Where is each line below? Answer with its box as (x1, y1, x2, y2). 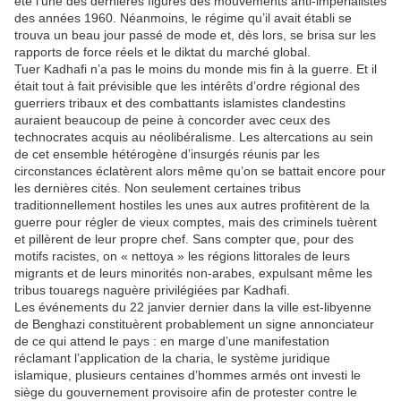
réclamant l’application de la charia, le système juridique (14, 351, 330, 366)
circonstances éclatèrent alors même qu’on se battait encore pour (14, 164, 386, 179)
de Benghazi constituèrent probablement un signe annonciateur (14, 317, 374, 332)
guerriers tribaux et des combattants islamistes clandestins (14, 96, 346, 111)
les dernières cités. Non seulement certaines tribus (14, 181, 301, 196)
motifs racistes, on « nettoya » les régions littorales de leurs (14, 249, 350, 264)
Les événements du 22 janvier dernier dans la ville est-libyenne (14, 300, 371, 315)
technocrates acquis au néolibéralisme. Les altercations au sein (14, 130, 373, 145)
